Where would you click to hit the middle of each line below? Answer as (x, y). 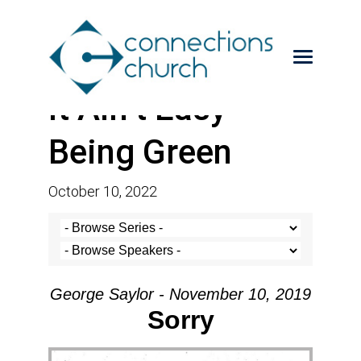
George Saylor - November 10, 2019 (180, 294)
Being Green (140, 152)
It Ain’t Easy (137, 108)
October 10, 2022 (103, 191)
